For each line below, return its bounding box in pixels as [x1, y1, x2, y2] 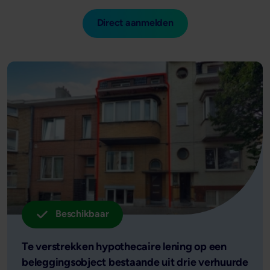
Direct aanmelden [96, 17, 174, 28]
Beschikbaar [55, 208, 109, 220]
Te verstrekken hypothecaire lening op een [22, 240, 227, 254]
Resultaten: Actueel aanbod [7, 80, 169, 96]
